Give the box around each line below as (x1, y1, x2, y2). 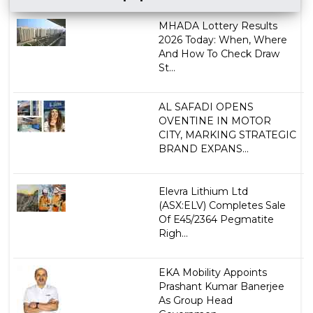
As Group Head (158, 294, 233, 307)
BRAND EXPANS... (158, 143, 249, 156)
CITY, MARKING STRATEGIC (158, 129, 296, 142)
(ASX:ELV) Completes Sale (158, 199, 286, 212)
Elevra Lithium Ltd (158, 185, 248, 198)
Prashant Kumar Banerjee (158, 280, 284, 293)
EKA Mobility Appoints (158, 266, 267, 279)
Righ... (158, 227, 188, 240)
